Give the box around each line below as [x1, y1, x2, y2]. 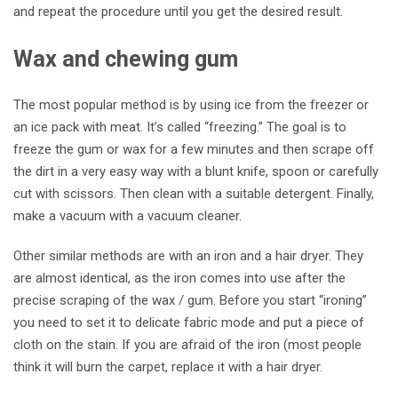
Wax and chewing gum [13, 46, 238, 73]
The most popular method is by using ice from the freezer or [13, 97, 369, 114]
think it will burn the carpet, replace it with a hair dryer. [13, 359, 326, 376]
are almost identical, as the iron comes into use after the [13, 270, 346, 287]
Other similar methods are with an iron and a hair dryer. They [13, 248, 363, 265]
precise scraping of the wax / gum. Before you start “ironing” [13, 292, 367, 309]
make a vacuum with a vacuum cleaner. [13, 208, 242, 225]
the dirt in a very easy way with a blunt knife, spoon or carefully [13, 163, 378, 180]
